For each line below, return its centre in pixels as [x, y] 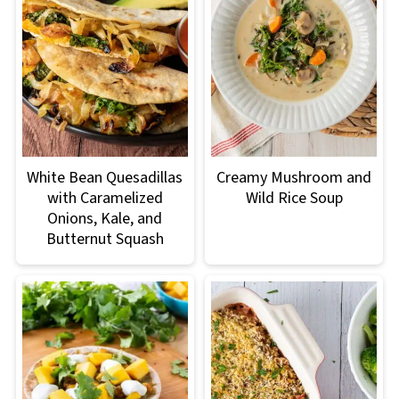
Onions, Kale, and [105, 218]
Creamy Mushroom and [294, 177]
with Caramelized [105, 198]
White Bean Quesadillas [105, 177]
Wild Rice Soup [294, 198]
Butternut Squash [105, 239]
